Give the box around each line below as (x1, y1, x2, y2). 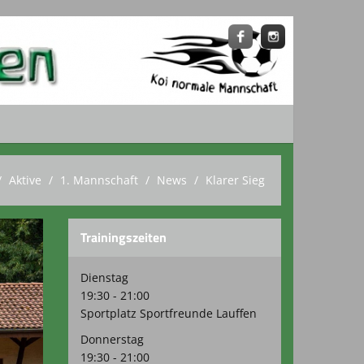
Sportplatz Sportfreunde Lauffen (80, 305, 257, 321)
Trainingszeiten (80, 227, 167, 247)
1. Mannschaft (60, 172, 138, 188)
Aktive (9, 172, 41, 188)
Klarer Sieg (206, 172, 265, 188)
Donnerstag (80, 331, 144, 347)
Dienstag (80, 270, 128, 285)
